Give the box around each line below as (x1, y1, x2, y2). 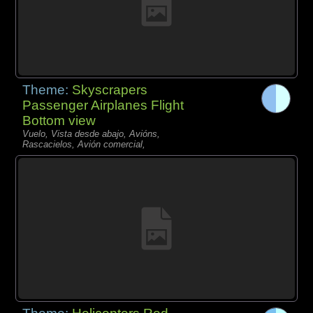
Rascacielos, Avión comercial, (22, 138, 146, 150)
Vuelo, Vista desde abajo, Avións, (22, 128, 161, 139)
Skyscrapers (72, 82, 148, 97)
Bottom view (22, 112, 96, 128)
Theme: (22, 82, 73, 97)
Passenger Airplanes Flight (22, 97, 184, 112)
